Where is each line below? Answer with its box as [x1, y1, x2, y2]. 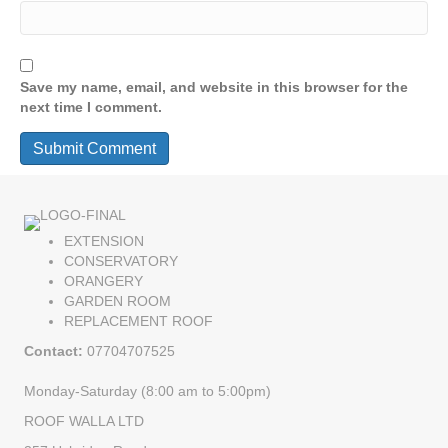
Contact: [24, 342, 83, 359]
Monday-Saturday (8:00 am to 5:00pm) [24, 382, 271, 399]
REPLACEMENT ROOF [64, 312, 213, 329]
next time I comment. [20, 98, 162, 115]
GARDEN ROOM [64, 292, 171, 309]
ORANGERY [64, 272, 143, 289]
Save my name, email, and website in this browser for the [20, 78, 408, 95]
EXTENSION [64, 232, 144, 249]
